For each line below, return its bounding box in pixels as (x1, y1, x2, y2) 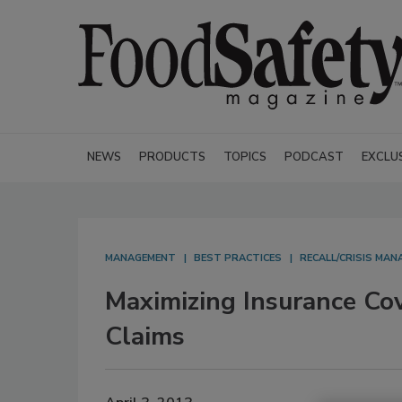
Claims (105, 319, 185, 354)
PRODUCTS (139, 149, 205, 165)
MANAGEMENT (105, 251, 176, 265)
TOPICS (223, 149, 267, 165)
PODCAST (284, 149, 344, 165)
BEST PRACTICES (194, 251, 282, 265)
